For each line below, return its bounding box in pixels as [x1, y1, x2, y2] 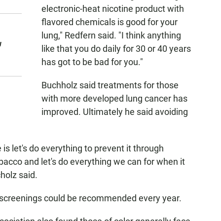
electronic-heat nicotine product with [41, 3, 184, 14]
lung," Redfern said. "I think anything [41, 30, 181, 40]
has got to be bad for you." [41, 57, 143, 67]
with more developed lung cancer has [41, 93, 187, 104]
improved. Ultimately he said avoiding [41, 107, 188, 117]
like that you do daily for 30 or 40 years [41, 43, 191, 54]
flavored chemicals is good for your [41, 17, 178, 27]
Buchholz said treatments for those [41, 80, 179, 90]
